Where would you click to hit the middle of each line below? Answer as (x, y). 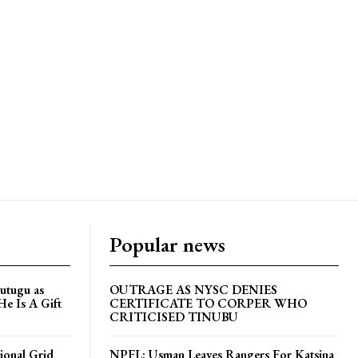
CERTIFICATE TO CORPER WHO (208, 304)
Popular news (167, 245)
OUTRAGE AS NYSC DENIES (193, 290)
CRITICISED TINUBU (174, 317)
